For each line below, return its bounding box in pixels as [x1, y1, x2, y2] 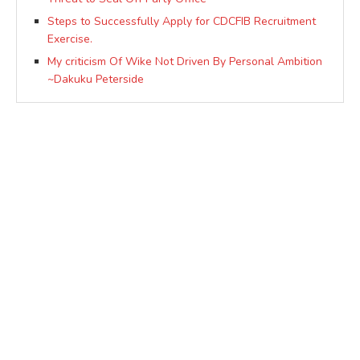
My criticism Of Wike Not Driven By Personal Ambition [47, 53, 322, 69]
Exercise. [47, 31, 92, 47]
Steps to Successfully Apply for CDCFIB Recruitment [47, 13, 316, 29]
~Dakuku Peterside [47, 71, 144, 87]
